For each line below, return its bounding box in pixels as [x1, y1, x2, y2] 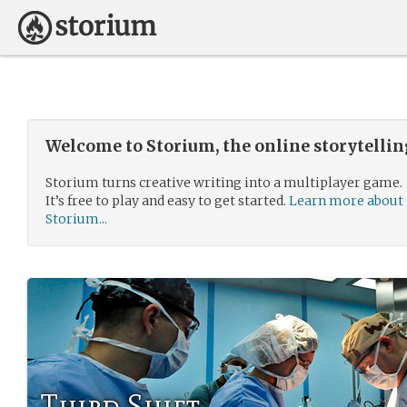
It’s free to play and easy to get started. [45, 193, 289, 209]
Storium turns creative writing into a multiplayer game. [45, 174, 402, 191]
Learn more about [289, 193, 403, 209]
